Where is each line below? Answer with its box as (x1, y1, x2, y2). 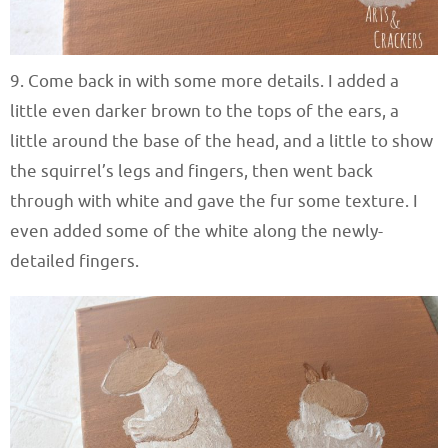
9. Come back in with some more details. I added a (10, 71, 399, 93)
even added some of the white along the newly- (10, 221, 383, 243)
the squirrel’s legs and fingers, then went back (10, 161, 373, 183)
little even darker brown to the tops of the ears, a (10, 101, 399, 123)
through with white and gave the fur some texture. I (10, 191, 418, 213)
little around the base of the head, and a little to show (10, 131, 433, 153)
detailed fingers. (10, 251, 139, 273)
